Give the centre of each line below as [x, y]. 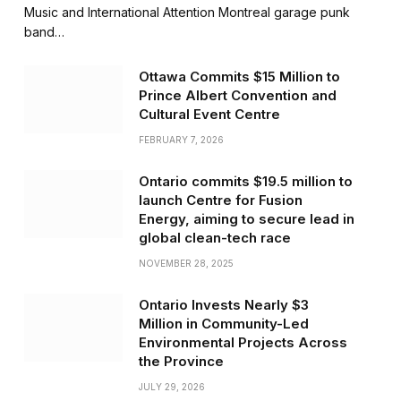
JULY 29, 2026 [171, 386]
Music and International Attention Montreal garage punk [187, 12]
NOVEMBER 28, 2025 [186, 263]
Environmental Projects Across [243, 342]
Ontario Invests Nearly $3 [223, 304]
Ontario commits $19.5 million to [245, 181]
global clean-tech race [214, 237]
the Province [181, 361]
